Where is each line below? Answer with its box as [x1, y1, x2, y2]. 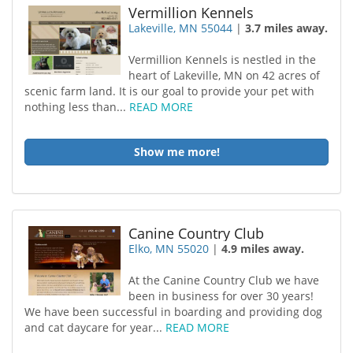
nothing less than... [24, 99, 129, 114]
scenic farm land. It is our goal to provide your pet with [24, 84, 314, 98]
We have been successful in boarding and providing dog [24, 304, 322, 319]
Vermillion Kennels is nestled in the [128, 52, 317, 67]
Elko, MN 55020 [128, 241, 210, 256]
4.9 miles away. [221, 241, 305, 256]
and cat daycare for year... [24, 320, 165, 335]
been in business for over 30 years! [128, 288, 314, 303]
